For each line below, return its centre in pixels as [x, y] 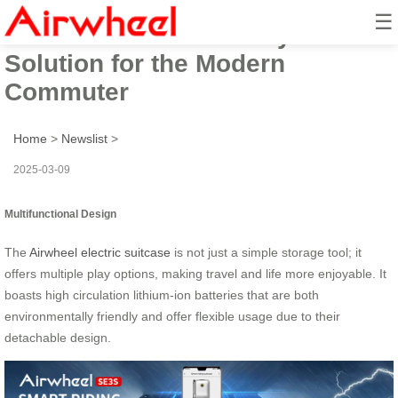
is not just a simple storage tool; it [266, 252]
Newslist [84, 138]
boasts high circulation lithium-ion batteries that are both [162, 295]
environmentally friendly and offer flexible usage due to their [172, 316]
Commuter [67, 92]
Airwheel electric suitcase [100, 252]
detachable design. [58, 337]
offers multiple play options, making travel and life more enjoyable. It [195, 273]
